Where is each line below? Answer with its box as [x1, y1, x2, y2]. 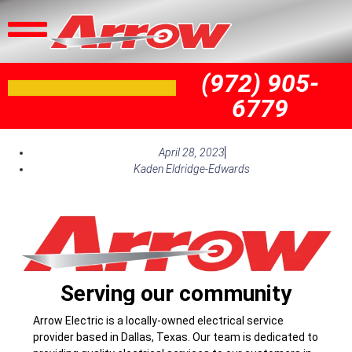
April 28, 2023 [158, 146, 225, 159]
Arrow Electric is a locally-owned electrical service [33, 313, 284, 327]
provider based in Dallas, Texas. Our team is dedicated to [33, 330, 319, 343]
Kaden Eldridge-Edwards [134, 163, 250, 175]
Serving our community [60, 280, 291, 306]
